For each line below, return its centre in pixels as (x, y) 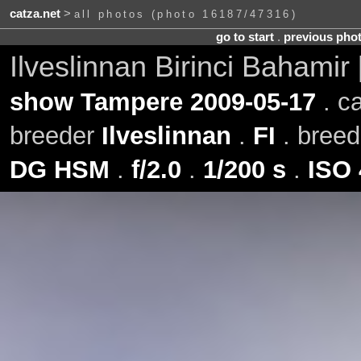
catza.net (35, 14)
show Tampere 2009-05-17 (162, 102)
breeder (55, 135)
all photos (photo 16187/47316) (186, 15)
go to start (245, 37)
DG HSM (59, 169)
